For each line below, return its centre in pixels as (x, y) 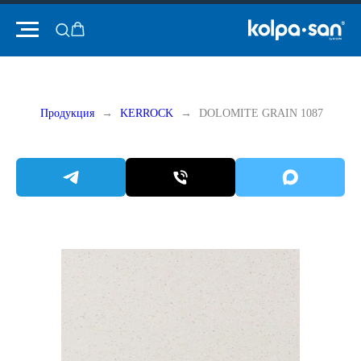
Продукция (67, 113)
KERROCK (147, 113)
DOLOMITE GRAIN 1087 (261, 113)
